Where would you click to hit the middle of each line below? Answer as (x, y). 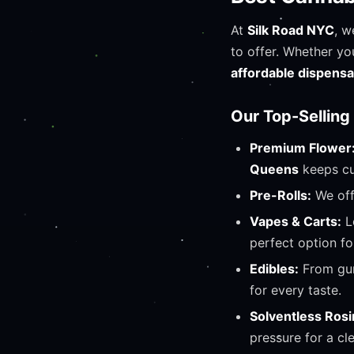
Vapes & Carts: (296, 221)
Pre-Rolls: (281, 195)
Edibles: (274, 269)
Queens (274, 169)
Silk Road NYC (291, 30)
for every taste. (296, 290)
